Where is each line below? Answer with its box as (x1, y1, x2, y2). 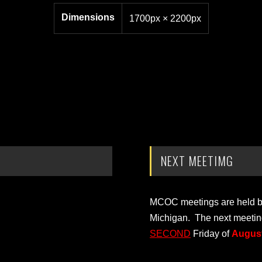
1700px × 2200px (129, 13, 201, 23)
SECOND (150, 229, 191, 239)
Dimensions (61, 12, 115, 22)
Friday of (191, 229, 232, 239)
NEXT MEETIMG (160, 151, 233, 170)
